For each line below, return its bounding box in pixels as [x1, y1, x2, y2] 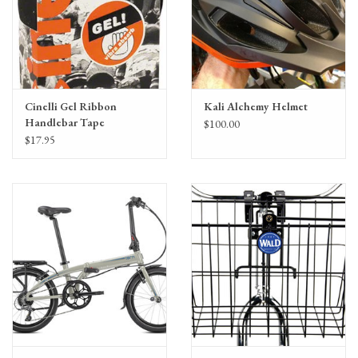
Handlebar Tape [25, 115, 105, 130]
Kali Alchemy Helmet [204, 99, 308, 114]
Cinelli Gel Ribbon [25, 99, 117, 114]
